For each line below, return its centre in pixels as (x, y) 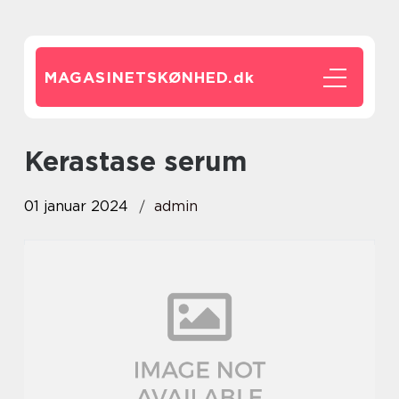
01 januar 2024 (76, 206)
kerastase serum (145, 161)
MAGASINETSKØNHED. (139, 77)
